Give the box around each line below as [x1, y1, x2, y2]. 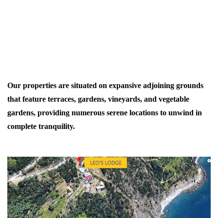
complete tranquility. [7, 122, 75, 130]
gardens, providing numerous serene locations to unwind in [7, 108, 202, 117]
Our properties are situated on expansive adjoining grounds [7, 81, 203, 90]
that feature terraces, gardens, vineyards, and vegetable [7, 94, 189, 103]
